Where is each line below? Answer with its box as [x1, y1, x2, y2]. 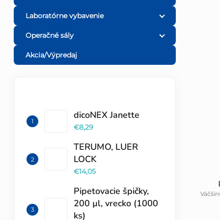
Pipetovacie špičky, [74, 185, 149, 197]
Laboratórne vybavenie [26, 11, 104, 21]
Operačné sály [26, 31, 74, 40]
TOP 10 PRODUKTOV [30, 95, 102, 104]
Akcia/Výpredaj [26, 51, 77, 60]
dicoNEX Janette [74, 109, 139, 121]
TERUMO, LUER [74, 141, 138, 153]
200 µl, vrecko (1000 [74, 197, 158, 210]
